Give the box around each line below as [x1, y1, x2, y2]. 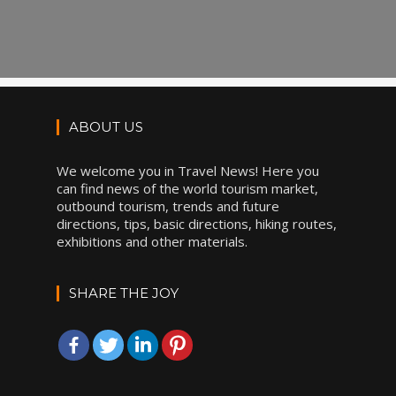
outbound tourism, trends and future [57, 197, 279, 215]
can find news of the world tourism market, [57, 179, 318, 197]
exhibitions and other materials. [57, 232, 247, 250]
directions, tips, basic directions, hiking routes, [57, 215, 337, 232]
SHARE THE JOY [69, 285, 179, 301]
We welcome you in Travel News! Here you [57, 162, 319, 179]
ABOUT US [69, 118, 143, 135]
